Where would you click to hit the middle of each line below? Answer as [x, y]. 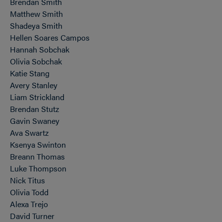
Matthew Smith [36, 14]
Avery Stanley [34, 85]
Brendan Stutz [34, 109]
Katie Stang [30, 73]
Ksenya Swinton [38, 144]
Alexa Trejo [29, 204]
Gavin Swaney [35, 121]
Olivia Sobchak [36, 61]
